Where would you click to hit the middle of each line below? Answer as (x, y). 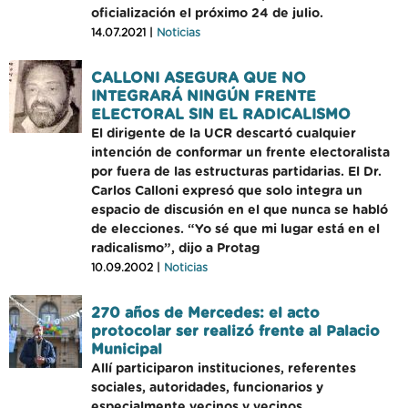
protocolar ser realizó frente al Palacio (235, 331)
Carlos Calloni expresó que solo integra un (227, 191)
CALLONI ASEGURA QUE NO (199, 78)
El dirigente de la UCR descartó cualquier (224, 134)
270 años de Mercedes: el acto (205, 313)
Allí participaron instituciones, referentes (224, 369)
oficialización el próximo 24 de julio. (207, 14)
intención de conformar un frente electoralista (240, 153)
